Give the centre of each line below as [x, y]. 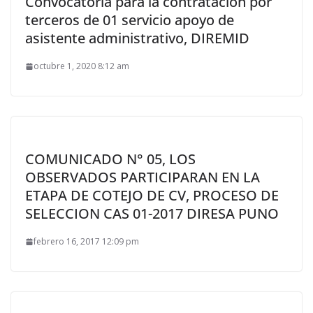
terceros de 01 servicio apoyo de [130, 20]
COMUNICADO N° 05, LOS [110, 159]
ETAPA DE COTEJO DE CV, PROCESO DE [152, 195]
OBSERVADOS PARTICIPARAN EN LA [143, 177]
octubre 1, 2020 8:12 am [81, 66]
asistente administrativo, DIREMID [137, 38]
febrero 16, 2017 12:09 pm [86, 241]
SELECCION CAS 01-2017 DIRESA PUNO [152, 213]
